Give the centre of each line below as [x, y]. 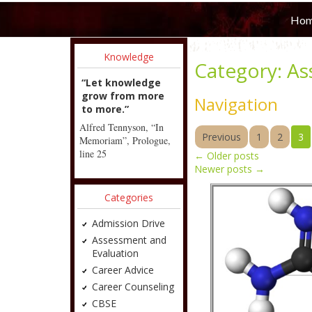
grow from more [123, 96]
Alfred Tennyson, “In [121, 127]
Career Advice [123, 270]
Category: [241, 70]
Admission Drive [128, 223]
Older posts [232, 156]
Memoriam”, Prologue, [125, 140]
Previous [222, 137]
